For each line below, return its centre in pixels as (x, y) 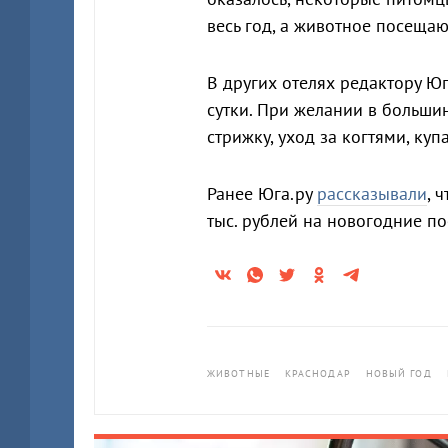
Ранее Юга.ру (262, 193)
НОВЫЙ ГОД (398, 373)
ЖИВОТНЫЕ (238, 373)
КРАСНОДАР (317, 373)
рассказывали (372, 193)
